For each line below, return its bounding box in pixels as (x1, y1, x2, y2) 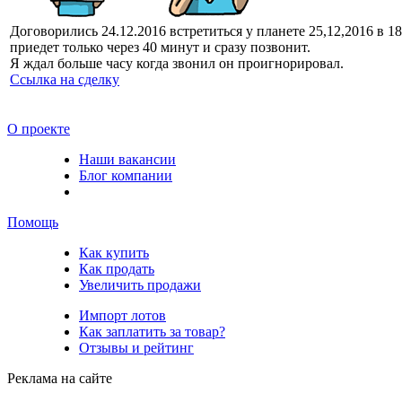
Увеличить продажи (79, 276, 201, 293)
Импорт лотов (79, 307, 166, 323)
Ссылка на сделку (10, 71, 119, 87)
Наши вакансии (79, 151, 176, 167)
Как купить (79, 244, 149, 260)
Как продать (79, 260, 154, 276)
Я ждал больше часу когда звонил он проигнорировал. (10, 55, 344, 71)
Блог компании (79, 167, 172, 183)
